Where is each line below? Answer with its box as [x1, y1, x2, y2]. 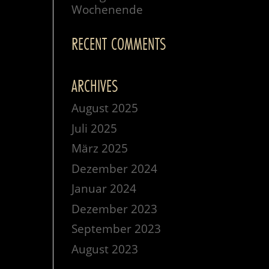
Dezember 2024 [71, 160, 158, 177]
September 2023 [71, 221, 162, 237]
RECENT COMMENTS [71, 32, 166, 55]
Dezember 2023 [71, 201, 158, 217]
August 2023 [71, 241, 139, 257]
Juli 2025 [71, 120, 118, 136]
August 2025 [71, 100, 139, 116]
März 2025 [71, 141, 128, 156]
